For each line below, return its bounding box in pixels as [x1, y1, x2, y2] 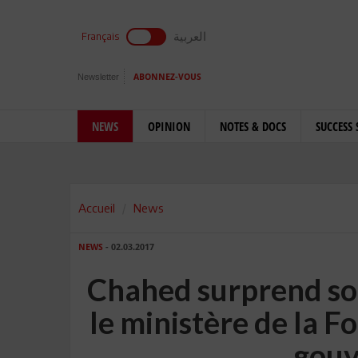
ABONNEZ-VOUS [133, 72, 201, 82]
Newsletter [78, 72, 119, 82]
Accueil [78, 201, 115, 215]
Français [82, 30, 119, 42]
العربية [173, 29, 206, 43]
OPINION [148, 118, 190, 134]
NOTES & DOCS [220, 118, 286, 134]
